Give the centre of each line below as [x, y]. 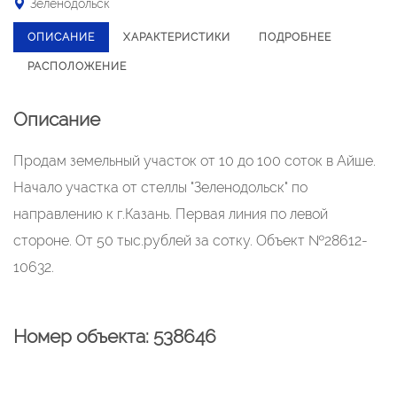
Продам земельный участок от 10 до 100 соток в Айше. [195, 161]
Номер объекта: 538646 [115, 336]
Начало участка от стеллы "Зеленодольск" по [160, 187]
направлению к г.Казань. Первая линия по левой [171, 214]
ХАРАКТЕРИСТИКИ [177, 37]
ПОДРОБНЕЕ [295, 37]
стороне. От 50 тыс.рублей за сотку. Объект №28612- [191, 241]
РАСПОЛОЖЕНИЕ [77, 66]
